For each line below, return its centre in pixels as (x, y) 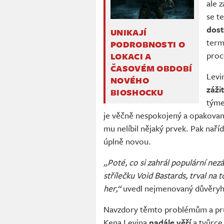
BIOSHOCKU (137, 92)
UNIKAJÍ (129, 32)
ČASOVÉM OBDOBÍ (151, 68)
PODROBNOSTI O (148, 44)
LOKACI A (131, 56)
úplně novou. (127, 141)
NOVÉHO (130, 80)
